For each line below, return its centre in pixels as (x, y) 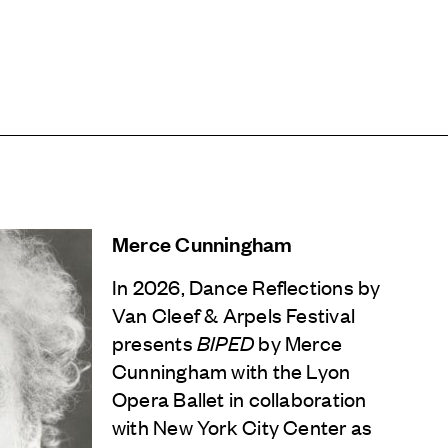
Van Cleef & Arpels (197, 314)
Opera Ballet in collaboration (239, 398)
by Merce (298, 342)
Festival (318, 314)
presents (154, 342)
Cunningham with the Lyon (231, 370)
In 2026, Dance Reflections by (246, 286)
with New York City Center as (242, 426)
